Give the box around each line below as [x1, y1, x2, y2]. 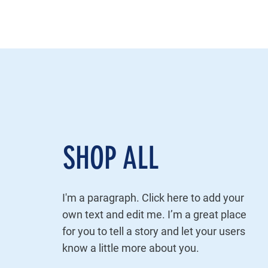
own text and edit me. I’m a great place [62, 208, 246, 221]
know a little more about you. [62, 242, 199, 254]
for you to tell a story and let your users [62, 225, 245, 237]
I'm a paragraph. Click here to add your [62, 191, 244, 204]
